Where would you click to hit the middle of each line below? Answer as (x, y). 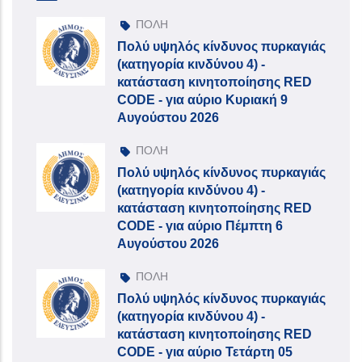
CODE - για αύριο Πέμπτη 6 (200, 225)
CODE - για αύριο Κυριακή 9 (202, 99)
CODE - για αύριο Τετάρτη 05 (205, 351)
